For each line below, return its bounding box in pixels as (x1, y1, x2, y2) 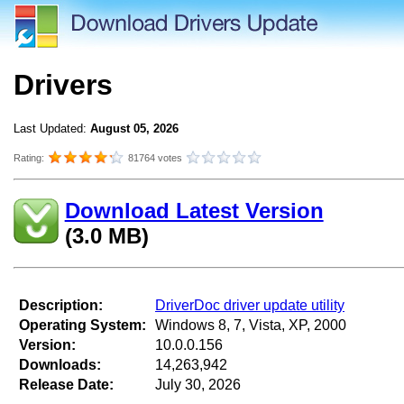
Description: (19, 297, 103, 313)
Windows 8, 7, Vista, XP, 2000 (155, 317, 346, 333)
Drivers (14, 69, 113, 102)
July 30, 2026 (155, 376, 241, 392)
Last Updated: (14, 121, 90, 135)
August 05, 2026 (90, 121, 179, 135)
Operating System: (19, 317, 146, 333)
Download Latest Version (64, 197, 324, 223)
